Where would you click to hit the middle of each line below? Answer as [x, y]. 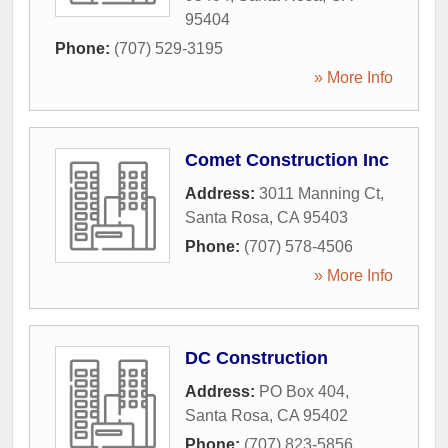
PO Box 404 [302, 391]
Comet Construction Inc [287, 160]
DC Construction [256, 358]
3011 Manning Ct [319, 193]
